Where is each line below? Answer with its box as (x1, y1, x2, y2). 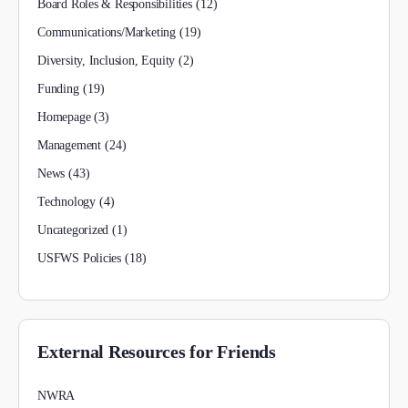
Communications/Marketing (37, 25, 176, 39)
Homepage (37, 110, 91, 124)
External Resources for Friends (37, 342, 276, 362)
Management (37, 138, 101, 152)
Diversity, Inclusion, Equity (37, 54, 176, 67)
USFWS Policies (37, 251, 122, 265)
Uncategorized (37, 223, 109, 237)
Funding (37, 82, 79, 96)
